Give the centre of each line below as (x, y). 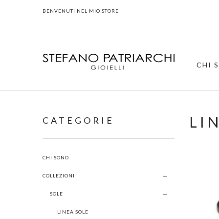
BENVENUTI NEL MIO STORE (81, 11)
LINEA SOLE (73, 212)
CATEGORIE (78, 120)
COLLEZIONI (59, 175)
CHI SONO (56, 157)
